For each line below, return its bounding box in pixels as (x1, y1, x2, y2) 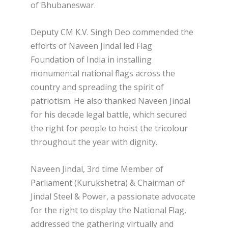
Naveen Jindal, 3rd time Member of (31, 163, 163, 175)
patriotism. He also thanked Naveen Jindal (31, 95, 190, 106)
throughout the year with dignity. (31, 136, 157, 148)
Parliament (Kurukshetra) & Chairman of (31, 177, 185, 188)
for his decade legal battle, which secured (31, 108, 187, 120)
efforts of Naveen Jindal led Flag (31, 40, 152, 51)
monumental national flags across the (31, 67, 175, 79)
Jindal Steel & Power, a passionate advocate (31, 190, 195, 202)
